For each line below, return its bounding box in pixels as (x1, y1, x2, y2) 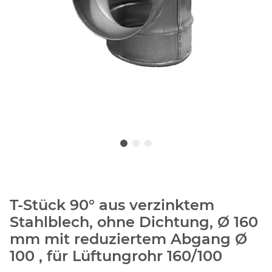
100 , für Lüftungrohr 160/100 (10, 247, 222, 265)
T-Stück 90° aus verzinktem (10, 196, 214, 214)
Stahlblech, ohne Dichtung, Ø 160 (10, 213, 258, 231)
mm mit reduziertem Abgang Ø (10, 230, 247, 248)
